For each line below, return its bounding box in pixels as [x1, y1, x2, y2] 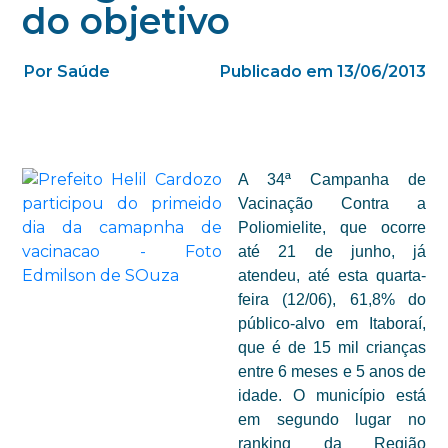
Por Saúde [24, 62, 111, 81]
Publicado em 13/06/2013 [219, 62, 426, 81]
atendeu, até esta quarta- [238, 267, 426, 284]
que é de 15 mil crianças [238, 339, 426, 356]
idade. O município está [238, 387, 426, 404]
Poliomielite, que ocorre [238, 219, 426, 236]
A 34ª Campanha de [238, 171, 426, 188]
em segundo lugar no [238, 411, 426, 428]
